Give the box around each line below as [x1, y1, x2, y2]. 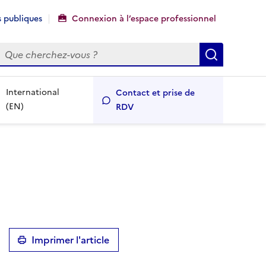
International [6, 86, 60, 99]
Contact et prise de [115, 86, 195, 99]
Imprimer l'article [31, 233, 109, 247]
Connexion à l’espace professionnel [72, 12, 216, 25]
